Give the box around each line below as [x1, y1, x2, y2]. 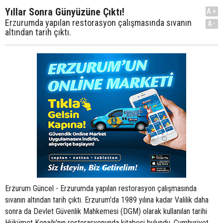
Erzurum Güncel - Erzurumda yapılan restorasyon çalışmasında [5, 184, 197, 193]
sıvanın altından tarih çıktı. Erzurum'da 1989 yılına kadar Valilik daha [5, 195, 209, 205]
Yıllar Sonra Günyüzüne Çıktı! [5, 6, 124, 18]
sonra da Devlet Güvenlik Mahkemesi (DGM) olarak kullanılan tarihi [5, 207, 207, 216]
